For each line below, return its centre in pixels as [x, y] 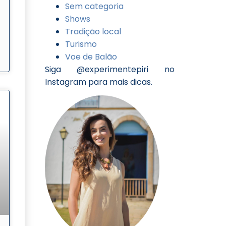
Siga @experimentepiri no [109, 70]
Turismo [81, 44]
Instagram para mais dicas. [98, 82]
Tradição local [93, 32]
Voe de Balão [91, 57]
